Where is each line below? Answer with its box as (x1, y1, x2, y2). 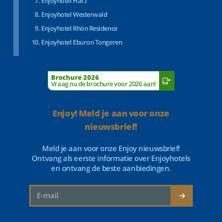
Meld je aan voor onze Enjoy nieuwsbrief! (42, 143, 180, 153)
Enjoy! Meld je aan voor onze (53, 108, 169, 119)
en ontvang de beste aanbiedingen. (51, 163, 171, 173)
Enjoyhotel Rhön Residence (41, 24, 117, 33)
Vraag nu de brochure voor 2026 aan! (51, 79, 157, 88)
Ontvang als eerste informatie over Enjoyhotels (31, 153, 191, 163)
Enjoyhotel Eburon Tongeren (41, 38, 122, 47)
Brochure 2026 (51, 73, 99, 82)
